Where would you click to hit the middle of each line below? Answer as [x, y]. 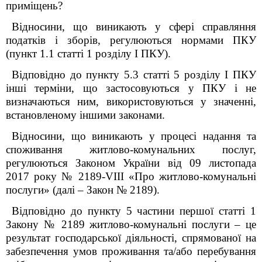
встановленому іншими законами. [85, 115]
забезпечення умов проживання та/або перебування [131, 251]
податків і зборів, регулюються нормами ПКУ [131, 40]
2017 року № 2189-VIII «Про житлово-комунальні [131, 176]
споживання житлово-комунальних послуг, [131, 149]
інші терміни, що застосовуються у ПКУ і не [131, 88]
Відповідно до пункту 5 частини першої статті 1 [134, 211]
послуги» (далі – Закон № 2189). [83, 190]
